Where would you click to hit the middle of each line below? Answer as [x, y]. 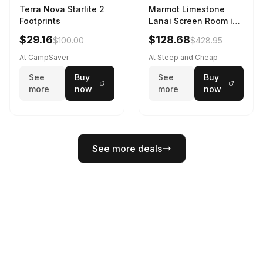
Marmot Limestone [187, 9]
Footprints [40, 21]
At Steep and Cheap [183, 58]
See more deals [127, 149]
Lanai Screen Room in [193, 21]
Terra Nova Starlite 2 [62, 9]
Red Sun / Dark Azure [192, 33]
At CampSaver [44, 58]
